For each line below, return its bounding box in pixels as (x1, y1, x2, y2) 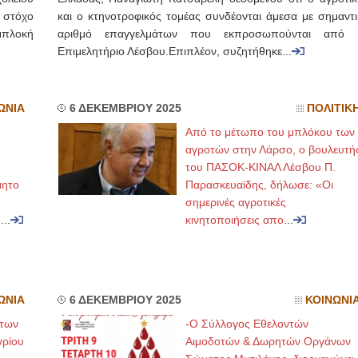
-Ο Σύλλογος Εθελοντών (185, 317, 308, 330)
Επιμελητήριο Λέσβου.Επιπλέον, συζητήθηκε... (57, 46, 292, 58)
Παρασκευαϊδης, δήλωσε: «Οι (185, 178, 333, 191)
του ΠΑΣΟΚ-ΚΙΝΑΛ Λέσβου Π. (185, 161, 336, 173)
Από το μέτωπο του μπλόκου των (185, 125, 355, 138)
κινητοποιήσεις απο (185, 213, 284, 226)
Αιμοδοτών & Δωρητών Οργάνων (185, 335, 351, 348)
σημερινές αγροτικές (185, 196, 286, 209)
